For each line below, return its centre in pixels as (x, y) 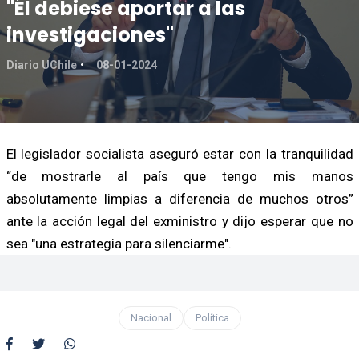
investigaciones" (90, 34)
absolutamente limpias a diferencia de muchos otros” (179, 198)
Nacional (151, 317)
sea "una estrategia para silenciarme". (119, 243)
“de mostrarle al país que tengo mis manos (179, 176)
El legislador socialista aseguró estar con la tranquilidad (179, 153)
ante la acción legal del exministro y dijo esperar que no (179, 221)
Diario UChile (41, 65)
